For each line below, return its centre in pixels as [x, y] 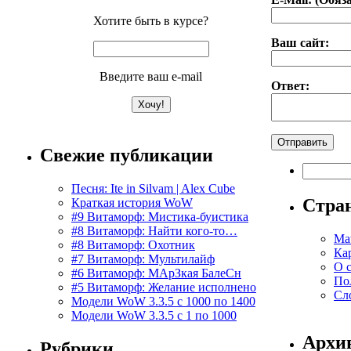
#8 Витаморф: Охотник [133, 244]
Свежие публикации [127, 155]
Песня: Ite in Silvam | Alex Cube [153, 188]
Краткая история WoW [132, 202]
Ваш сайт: [300, 43]
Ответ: [290, 86]
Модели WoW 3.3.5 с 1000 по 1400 [163, 301]
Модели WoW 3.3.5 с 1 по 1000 [154, 315]
